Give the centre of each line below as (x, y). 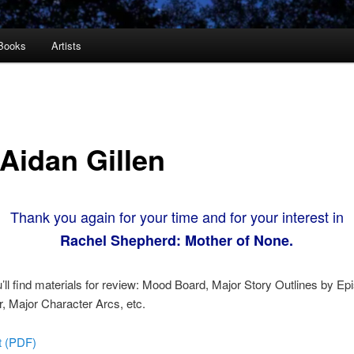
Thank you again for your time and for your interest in (177, 217)
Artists (66, 46)
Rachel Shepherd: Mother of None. (177, 241)
